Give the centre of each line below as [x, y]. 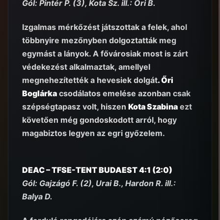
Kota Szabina [153, 106]
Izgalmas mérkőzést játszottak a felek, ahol [105, 27]
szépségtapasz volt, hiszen [75, 106]
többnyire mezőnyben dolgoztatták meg [99, 40]
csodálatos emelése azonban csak [124, 93]
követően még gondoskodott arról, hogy [99, 120]
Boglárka [40, 93]
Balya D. [37, 197]
